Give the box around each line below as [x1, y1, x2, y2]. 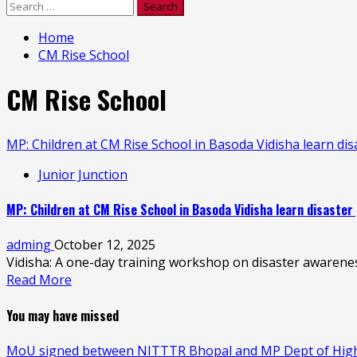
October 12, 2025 [54, 236, 155, 254]
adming [6, 236, 54, 254]
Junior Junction [38, 165, 127, 183]
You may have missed [6, 305, 119, 325]
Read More [6, 271, 72, 289]
